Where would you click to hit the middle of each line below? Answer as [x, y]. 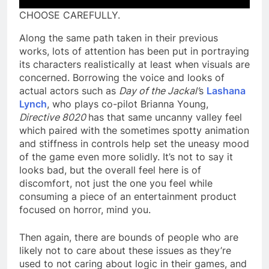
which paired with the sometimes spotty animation [134, 130]
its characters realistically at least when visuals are [134, 64]
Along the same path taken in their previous [119, 38]
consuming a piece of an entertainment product [128, 196]
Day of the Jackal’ [159, 90]
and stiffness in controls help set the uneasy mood [134, 143]
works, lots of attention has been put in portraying [134, 51]
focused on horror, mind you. [85, 209]
